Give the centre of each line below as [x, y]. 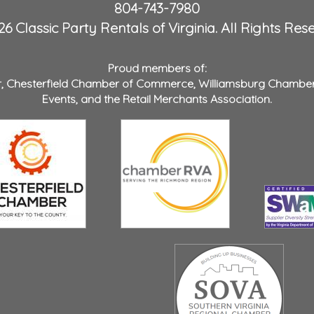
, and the [99, 98]
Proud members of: [157, 68]
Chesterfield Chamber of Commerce [100, 83]
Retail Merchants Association [196, 98]
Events [59, 98]
